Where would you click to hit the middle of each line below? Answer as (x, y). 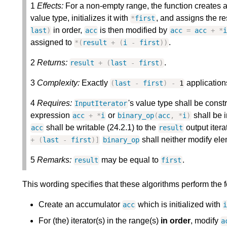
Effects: (50, 6)
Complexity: (58, 83)
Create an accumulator (80, 205)
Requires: (54, 103)
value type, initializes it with (80, 18)
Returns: (52, 63)
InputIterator (101, 104)
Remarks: (54, 160)
